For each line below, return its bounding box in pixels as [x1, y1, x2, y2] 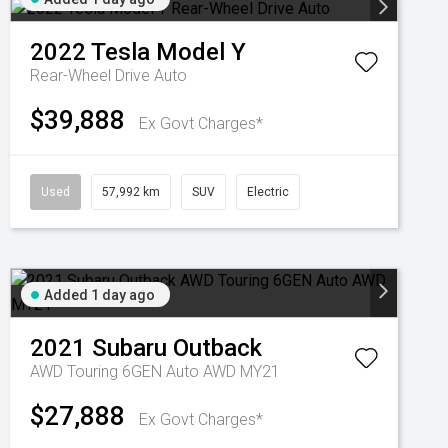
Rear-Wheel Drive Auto [30, 66, 187, 85]
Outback [173, 334, 262, 362]
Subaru [92, 334, 167, 362]
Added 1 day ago [44, 287, 155, 303]
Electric [247, 185, 289, 199]
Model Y [156, 38, 246, 66]
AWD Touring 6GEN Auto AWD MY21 [30, 362, 280, 381]
